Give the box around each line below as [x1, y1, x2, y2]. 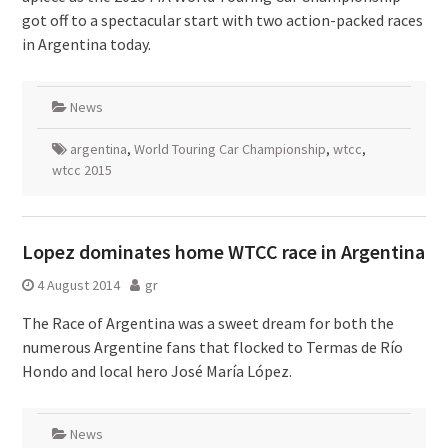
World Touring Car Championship [133, 140, 326, 158]
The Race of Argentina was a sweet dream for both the [21, 313, 394, 333]
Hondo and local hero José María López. [21, 361, 292, 381]
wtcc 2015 [51, 161, 112, 179]
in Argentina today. [21, 34, 151, 54]
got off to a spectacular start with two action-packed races [21, 10, 423, 30]
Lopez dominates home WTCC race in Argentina [21, 239, 425, 264]
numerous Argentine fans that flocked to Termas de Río [21, 337, 403, 357]
